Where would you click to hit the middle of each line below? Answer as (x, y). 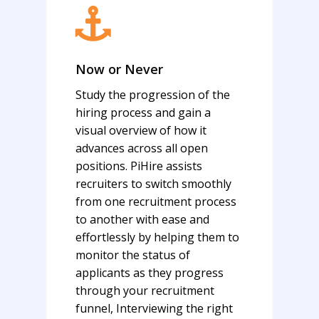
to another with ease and (143, 220)
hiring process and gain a (143, 113)
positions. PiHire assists (139, 166)
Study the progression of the (153, 95)
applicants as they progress (150, 273)
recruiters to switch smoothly (154, 184)
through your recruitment (145, 291)
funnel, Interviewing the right (155, 309)
